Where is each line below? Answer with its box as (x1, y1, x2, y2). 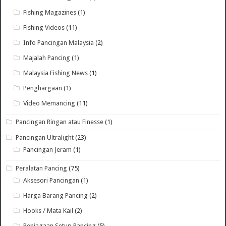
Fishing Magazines (23, 8, 77, 16)
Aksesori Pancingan (23, 176, 80, 184)
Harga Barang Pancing (23, 191, 88, 199)
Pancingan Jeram (23, 145, 72, 153)
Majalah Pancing (23, 53, 71, 62)
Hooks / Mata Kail (23, 206, 74, 214)
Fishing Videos (23, 23, 65, 31)
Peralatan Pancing (16, 164, 68, 172)
